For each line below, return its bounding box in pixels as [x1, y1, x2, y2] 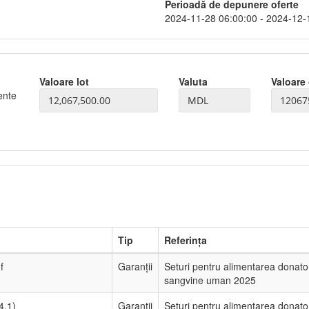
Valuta [179, 74, 208, 88]
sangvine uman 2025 [164, 273, 256, 287]
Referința [164, 233, 207, 247]
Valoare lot [39, 74, 89, 88]
